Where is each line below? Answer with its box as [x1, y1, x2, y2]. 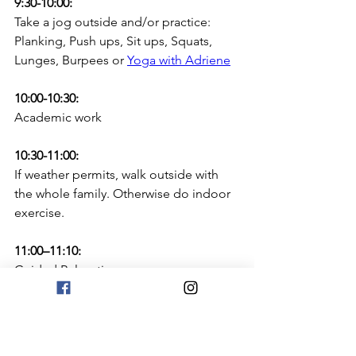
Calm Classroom [14, 319, 107, 335]
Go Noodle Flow [14, 338, 109, 354]
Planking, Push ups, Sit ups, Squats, [14, 33, 215, 48]
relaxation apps [125, 300, 211, 315]
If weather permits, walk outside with [14, 166, 222, 182]
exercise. [14, 204, 64, 220]
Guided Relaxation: [14, 261, 122, 277]
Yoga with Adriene [127, 52, 230, 68]
